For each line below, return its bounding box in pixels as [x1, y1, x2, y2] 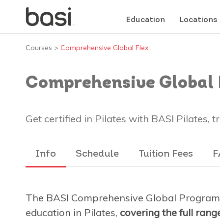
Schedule [76, 149, 119, 159]
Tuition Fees [138, 149, 193, 159]
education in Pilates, [26, 206, 120, 219]
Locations [179, 16, 218, 24]
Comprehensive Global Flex [60, 43, 148, 52]
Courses [26, 43, 52, 52]
